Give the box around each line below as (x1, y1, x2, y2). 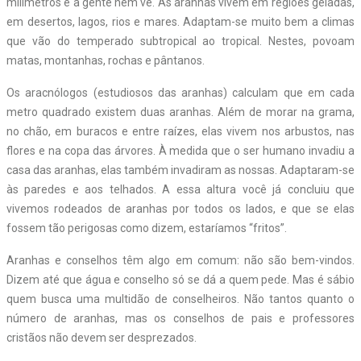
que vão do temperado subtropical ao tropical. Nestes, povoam (6, 34, 355, 48)
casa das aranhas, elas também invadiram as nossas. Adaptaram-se (6, 163, 355, 176)
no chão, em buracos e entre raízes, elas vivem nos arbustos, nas (6, 124, 355, 138)
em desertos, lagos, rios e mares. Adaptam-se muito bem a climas (6, 15, 355, 28)
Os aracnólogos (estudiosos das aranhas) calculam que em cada (6, 85, 355, 99)
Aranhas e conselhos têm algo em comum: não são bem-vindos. (6, 253, 355, 267)
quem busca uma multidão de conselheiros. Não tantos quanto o (6, 292, 355, 305)
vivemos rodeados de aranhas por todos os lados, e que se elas (6, 201, 355, 215)
